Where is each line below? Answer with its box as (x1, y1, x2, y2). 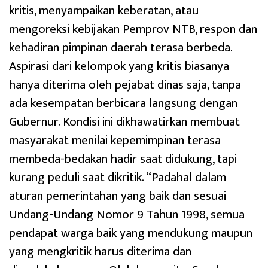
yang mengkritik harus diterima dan (9, 241, 191, 263)
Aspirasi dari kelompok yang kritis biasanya (9, 56, 229, 77)
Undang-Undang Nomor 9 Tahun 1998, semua (9, 204, 245, 226)
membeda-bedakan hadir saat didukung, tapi (9, 148, 237, 170)
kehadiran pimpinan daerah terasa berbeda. (9, 37, 232, 59)
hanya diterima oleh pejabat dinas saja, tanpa (9, 74, 241, 96)
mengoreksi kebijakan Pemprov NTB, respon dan (9, 19, 257, 40)
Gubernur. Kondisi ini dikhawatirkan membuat (9, 111, 240, 133)
